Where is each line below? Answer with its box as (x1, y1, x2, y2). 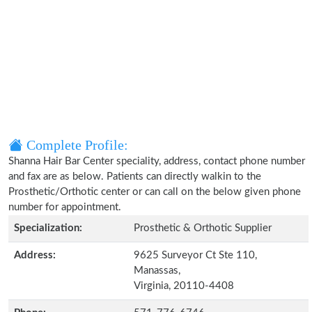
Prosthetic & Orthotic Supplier (134, 223, 272, 233)
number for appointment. (8, 202, 121, 212)
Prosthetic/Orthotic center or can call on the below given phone (8, 187, 301, 197)
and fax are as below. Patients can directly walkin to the (8, 171, 261, 182)
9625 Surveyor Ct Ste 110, (134, 250, 257, 260)
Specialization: (14, 223, 82, 233)
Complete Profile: (23, 137, 128, 153)
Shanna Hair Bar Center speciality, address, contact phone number (8, 156, 305, 166)
